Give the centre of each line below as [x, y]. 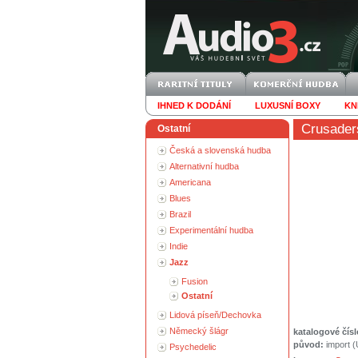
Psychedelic [193, 347]
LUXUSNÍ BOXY [288, 105]
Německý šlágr [199, 331]
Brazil [180, 214]
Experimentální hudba [211, 230]
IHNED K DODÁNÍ [194, 105]
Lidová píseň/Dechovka [215, 315]
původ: [308, 345]
